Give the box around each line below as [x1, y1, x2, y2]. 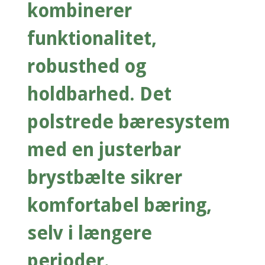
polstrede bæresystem [27, 111, 231, 134]
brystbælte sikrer [27, 167, 183, 189]
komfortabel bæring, [27, 195, 212, 217]
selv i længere [27, 222, 153, 245]
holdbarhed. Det [27, 83, 172, 106]
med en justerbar [27, 139, 182, 161]
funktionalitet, [27, 28, 157, 50]
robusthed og [27, 56, 147, 78]
